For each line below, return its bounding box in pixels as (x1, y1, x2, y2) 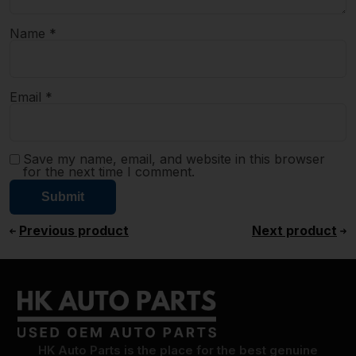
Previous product (19, 222, 129, 239)
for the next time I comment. (23, 164, 195, 180)
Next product (252, 222, 337, 239)
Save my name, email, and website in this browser (23, 151, 325, 168)
